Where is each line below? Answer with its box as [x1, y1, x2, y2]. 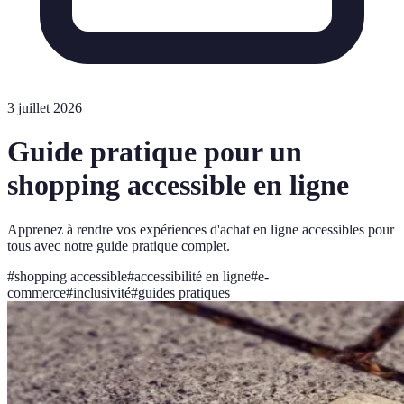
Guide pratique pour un [7, 135, 302, 169]
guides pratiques [138, 284, 230, 300]
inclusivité [73, 284, 131, 300]
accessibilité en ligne [134, 268, 251, 284]
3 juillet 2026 [7, 100, 82, 115]
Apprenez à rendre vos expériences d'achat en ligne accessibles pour [7, 221, 394, 237]
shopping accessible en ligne [7, 169, 349, 202]
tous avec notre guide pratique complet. [7, 237, 230, 253]
